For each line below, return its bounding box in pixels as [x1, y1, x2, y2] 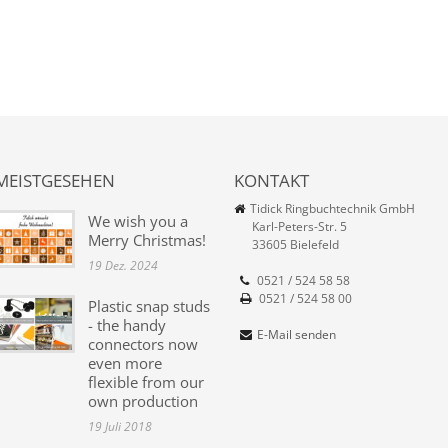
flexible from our [88, 372, 204, 393]
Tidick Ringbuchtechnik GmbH [250, 200, 415, 218]
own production [88, 391, 198, 412]
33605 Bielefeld [234, 236, 339, 254]
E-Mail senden [257, 326, 336, 344]
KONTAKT [234, 169, 309, 193]
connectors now [88, 334, 198, 355]
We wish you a [88, 211, 188, 232]
